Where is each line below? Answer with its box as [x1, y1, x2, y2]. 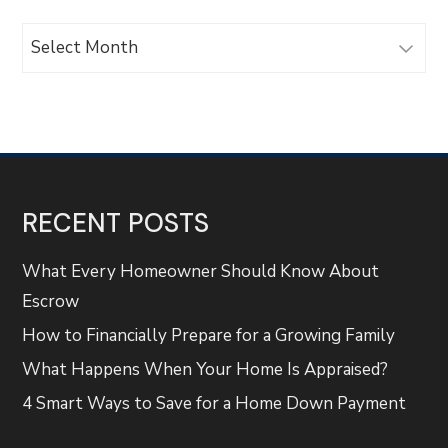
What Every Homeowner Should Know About [22, 259, 380, 283]
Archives [21, 24, 88, 48]
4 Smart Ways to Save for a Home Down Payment [22, 391, 407, 415]
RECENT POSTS [22, 205, 210, 240]
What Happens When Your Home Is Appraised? [22, 357, 389, 381]
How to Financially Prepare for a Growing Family [22, 323, 396, 347]
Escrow [22, 289, 80, 313]
